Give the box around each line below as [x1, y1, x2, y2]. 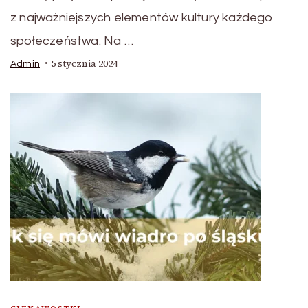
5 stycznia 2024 [51, 56, 118, 70]
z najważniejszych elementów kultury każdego [10, 10, 274, 24]
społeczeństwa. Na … [10, 34, 133, 47]
